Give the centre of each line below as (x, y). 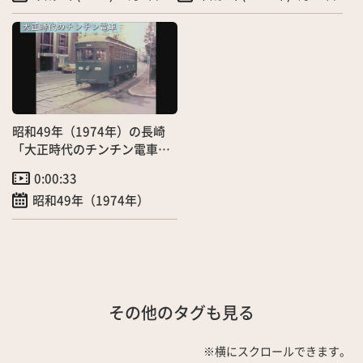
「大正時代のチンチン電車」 (91, 149)
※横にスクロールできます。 (277, 351)
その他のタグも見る (181, 313)
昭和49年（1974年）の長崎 (89, 131)
